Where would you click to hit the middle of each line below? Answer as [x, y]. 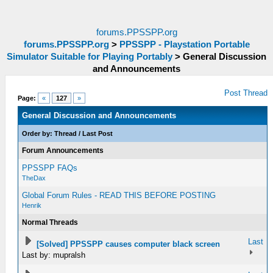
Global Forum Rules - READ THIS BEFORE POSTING [119, 195]
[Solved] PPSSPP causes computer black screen [129, 244]
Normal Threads [50, 222]
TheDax [34, 178]
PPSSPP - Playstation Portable [184, 44]
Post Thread [246, 93]
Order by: [38, 133]
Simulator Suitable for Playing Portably [90, 57]
